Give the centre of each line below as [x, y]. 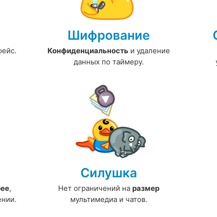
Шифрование [108, 35]
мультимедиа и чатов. [108, 200]
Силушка [108, 173]
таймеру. [128, 62]
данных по [93, 62]
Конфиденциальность [88, 51]
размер [146, 188]
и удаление [149, 51]
